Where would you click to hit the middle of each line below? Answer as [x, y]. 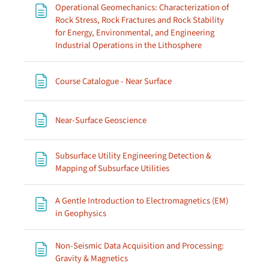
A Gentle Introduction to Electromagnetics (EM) [142, 201]
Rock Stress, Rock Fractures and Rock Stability [140, 20]
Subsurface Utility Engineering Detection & [133, 156]
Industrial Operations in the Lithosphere [128, 45]
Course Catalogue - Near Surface [113, 81]
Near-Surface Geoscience [101, 120]
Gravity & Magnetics [92, 258]
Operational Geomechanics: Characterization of [142, 8]
